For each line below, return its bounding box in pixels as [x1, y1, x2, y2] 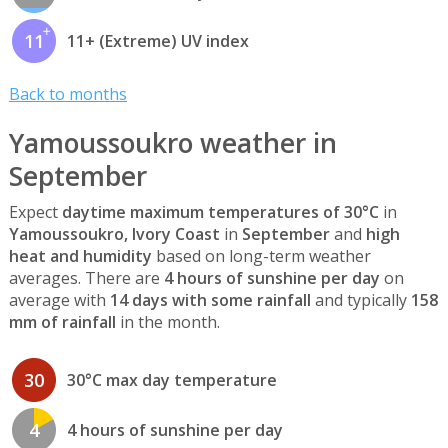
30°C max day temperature [66, 369, 277, 392]
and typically [310, 289, 411, 312]
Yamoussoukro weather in [8, 125, 337, 162]
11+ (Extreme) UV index [66, 29, 249, 52]
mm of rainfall [8, 311, 116, 334]
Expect [8, 201, 62, 224]
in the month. [115, 311, 220, 334]
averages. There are [8, 267, 164, 290]
